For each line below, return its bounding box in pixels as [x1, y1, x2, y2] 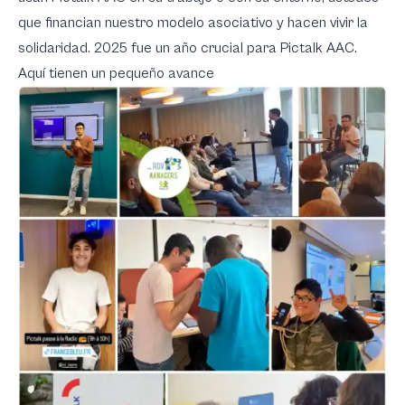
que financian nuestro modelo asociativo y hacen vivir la [18, 14, 368, 31]
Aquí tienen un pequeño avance [18, 64, 214, 81]
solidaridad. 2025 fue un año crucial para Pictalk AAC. [18, 39, 357, 56]
